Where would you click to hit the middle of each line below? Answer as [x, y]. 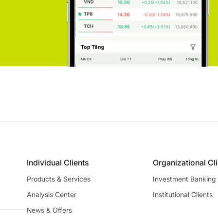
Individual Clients [58, 162]
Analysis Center [52, 194]
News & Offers [49, 210]
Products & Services [59, 179]
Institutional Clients [182, 194]
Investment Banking [184, 179]
